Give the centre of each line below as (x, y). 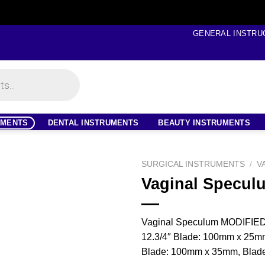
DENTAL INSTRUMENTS (93, 122)
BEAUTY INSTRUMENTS (204, 122)
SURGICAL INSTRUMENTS (193, 164)
